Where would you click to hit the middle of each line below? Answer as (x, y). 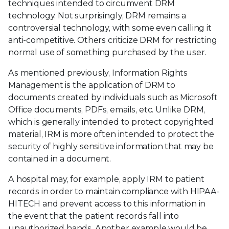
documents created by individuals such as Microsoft (113, 97)
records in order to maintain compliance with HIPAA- (114, 191)
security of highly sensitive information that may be (111, 146)
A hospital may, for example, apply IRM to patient (107, 179)
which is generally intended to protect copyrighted (111, 122)
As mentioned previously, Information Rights (98, 73)
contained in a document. (60, 158)
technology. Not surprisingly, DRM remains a (97, 15)
